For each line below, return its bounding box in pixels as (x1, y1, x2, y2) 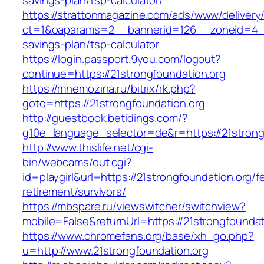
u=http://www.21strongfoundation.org (22, 243, 209, 259)
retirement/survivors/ (22, 184, 126, 200)
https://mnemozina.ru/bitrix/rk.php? (22, 81, 196, 97)
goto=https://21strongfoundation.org (22, 95, 205, 111)
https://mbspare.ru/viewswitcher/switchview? (22, 199, 246, 214)
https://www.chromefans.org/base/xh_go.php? (22, 228, 254, 244)
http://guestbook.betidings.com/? (22, 110, 188, 126)
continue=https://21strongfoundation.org (22, 66, 226, 82)
